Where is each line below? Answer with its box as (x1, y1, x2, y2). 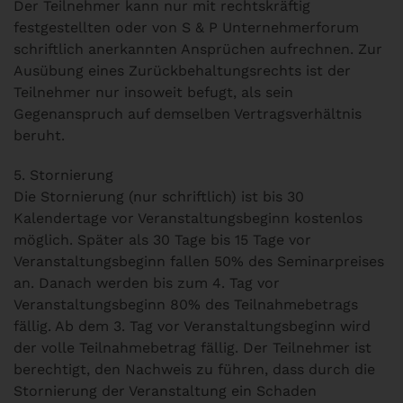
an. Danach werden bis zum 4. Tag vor (13, 274, 280, 291)
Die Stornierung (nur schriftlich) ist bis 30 (13, 188, 304, 205)
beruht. (13, 127, 65, 144)
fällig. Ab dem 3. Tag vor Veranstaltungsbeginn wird (13, 318, 371, 335)
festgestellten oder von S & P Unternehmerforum (13, 19, 359, 36)
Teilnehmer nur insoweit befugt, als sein (13, 84, 293, 101)
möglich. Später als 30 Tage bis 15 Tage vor (13, 231, 311, 248)
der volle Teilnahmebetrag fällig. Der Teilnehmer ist (13, 339, 376, 356)
